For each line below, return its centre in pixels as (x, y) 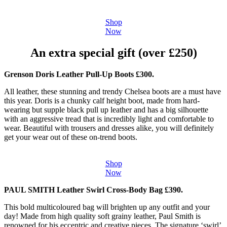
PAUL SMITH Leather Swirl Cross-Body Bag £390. (93, 190)
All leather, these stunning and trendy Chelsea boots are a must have (112, 92)
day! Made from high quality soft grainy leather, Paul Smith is (102, 216)
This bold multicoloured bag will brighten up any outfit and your (107, 207)
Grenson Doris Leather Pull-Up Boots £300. (79, 74)
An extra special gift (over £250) (113, 53)
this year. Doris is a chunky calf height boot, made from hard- (102, 101)
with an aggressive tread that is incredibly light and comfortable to (109, 119)
